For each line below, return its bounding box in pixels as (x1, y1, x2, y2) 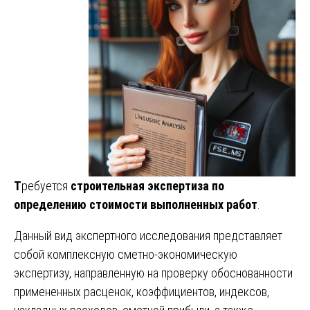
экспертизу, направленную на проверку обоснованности (14, 265, 293, 280)
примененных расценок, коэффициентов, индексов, (14, 284, 269, 299)
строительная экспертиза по (71, 178, 224, 193)
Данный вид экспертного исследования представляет (14, 228, 282, 243)
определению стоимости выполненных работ (14, 197, 257, 212)
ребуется (21, 178, 71, 193)
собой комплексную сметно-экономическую (14, 246, 237, 262)
